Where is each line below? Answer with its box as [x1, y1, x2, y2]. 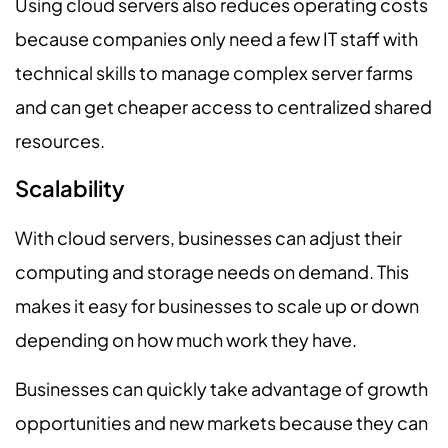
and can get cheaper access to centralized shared [15, 94, 432, 118]
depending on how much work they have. [15, 328, 357, 352]
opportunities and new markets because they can [15, 410, 428, 434]
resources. [15, 128, 105, 152]
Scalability [15, 174, 125, 203]
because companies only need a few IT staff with [15, 26, 418, 50]
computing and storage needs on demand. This [15, 260, 409, 284]
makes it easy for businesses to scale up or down [15, 294, 419, 318]
